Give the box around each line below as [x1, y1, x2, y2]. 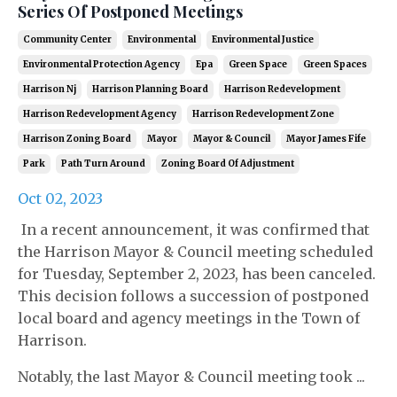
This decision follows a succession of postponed [18, 287, 369, 306]
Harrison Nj [23, 83, 76, 96]
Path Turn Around [61, 158, 145, 170]
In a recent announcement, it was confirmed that [21, 221, 370, 239]
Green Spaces [303, 58, 367, 71]
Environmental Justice [212, 34, 314, 46]
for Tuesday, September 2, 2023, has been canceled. [18, 265, 376, 284]
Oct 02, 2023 [18, 190, 103, 208]
